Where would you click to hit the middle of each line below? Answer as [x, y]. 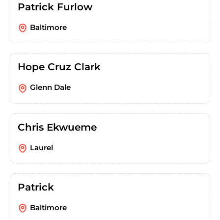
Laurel [41, 147]
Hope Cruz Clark [59, 67]
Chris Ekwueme [57, 127]
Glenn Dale [50, 87]
